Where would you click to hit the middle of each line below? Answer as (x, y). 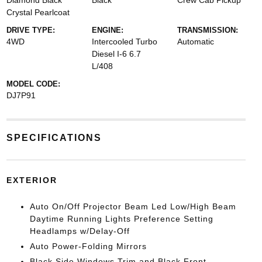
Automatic (196, 42)
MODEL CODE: (33, 84)
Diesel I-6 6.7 (116, 54)
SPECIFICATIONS (54, 138)
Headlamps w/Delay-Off (80, 231)
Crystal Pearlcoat (38, 12)
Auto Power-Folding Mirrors (88, 246)
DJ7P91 (21, 95)
